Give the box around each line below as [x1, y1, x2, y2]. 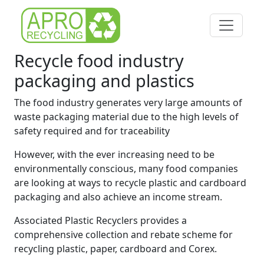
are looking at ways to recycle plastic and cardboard [14, 176, 246, 189]
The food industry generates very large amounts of [14, 96, 242, 109]
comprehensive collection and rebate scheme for [14, 228, 233, 241]
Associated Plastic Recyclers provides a [14, 214, 187, 227]
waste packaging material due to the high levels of [14, 110, 239, 123]
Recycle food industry [14, 49, 184, 72]
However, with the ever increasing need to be [14, 148, 214, 161]
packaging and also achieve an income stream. [14, 190, 222, 203]
